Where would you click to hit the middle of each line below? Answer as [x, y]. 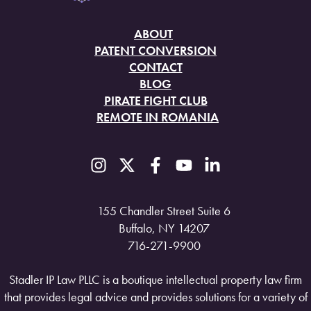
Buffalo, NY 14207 [164, 228]
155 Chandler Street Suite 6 [164, 211]
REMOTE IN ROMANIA [158, 117]
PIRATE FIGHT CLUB [155, 101]
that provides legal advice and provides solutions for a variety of [155, 297]
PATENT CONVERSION [155, 51]
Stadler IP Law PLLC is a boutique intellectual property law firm [155, 280]
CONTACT [155, 67]
